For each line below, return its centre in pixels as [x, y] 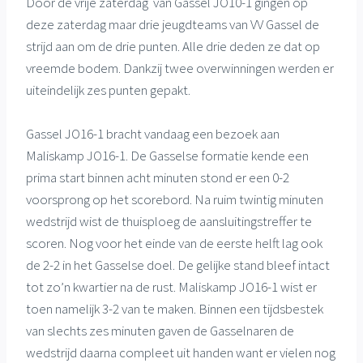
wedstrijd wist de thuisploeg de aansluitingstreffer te [169, 221]
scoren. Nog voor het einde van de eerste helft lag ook [174, 243]
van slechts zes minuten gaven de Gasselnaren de [160, 330]
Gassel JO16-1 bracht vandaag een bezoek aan [153, 133]
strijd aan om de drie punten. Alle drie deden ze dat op [173, 46]
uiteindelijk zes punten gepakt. [108, 90]
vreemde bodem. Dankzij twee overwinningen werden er [180, 68]
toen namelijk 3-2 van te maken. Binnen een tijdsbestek [175, 308]
